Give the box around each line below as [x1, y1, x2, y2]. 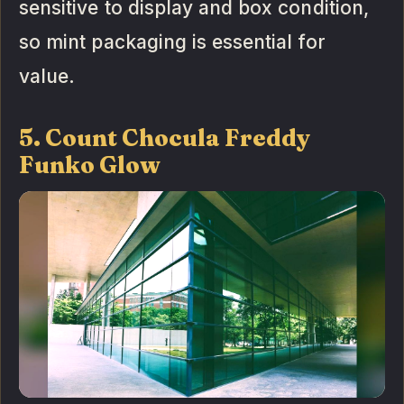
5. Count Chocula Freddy [19, 124, 311, 153]
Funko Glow [19, 151, 161, 180]
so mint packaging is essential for [19, 31, 326, 54]
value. [19, 65, 76, 88]
